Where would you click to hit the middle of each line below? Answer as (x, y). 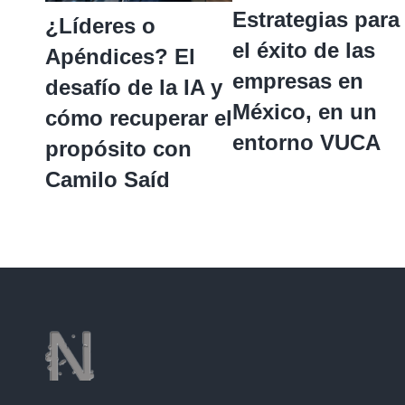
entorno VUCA (306, 142)
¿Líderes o (100, 25)
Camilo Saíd (108, 179)
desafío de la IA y (134, 87)
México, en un (305, 111)
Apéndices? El (120, 56)
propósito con (118, 148)
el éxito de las (304, 50)
